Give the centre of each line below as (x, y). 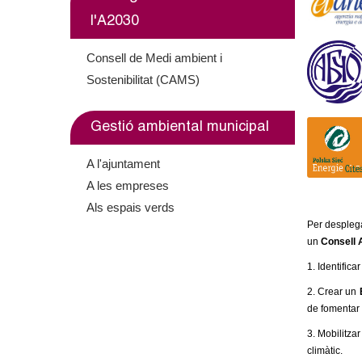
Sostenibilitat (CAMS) (143, 80)
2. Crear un (333, 292)
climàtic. (324, 351)
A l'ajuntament (123, 164)
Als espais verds (130, 207)
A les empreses (128, 185)
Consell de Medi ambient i (154, 58)
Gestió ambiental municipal (180, 128)
